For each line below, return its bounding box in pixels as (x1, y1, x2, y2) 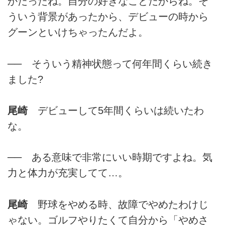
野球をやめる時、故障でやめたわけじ (28, 198, 208, 210)
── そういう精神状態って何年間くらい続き (8, 58, 212, 69)
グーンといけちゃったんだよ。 (8, 27, 148, 38)
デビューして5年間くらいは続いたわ (28, 105, 204, 117)
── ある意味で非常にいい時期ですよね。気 (8, 152, 212, 163)
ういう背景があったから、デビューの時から (8, 11, 208, 23)
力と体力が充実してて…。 (8, 167, 128, 179)
